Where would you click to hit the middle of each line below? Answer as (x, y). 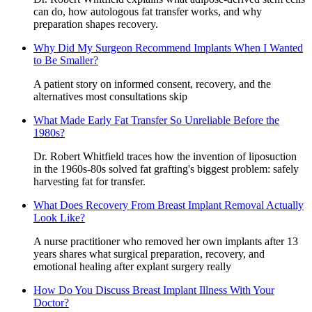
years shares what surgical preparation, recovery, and (149, 253)
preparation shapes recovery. (96, 24)
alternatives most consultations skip (110, 96)
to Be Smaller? (66, 60)
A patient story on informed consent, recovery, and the (152, 84)
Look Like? (59, 217)
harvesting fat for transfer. (89, 181)
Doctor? (51, 302)
